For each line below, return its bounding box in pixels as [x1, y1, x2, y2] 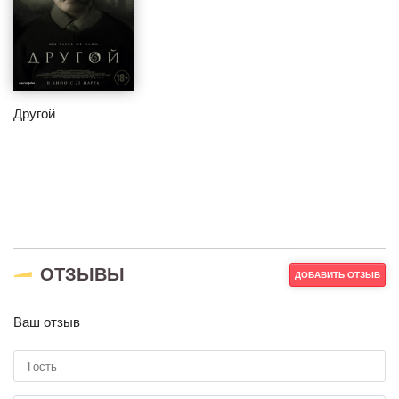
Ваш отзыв [13, 314, 80, 330]
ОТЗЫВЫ [40, 265, 125, 285]
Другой [13, 106, 55, 122]
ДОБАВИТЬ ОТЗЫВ [295, 270, 380, 281]
